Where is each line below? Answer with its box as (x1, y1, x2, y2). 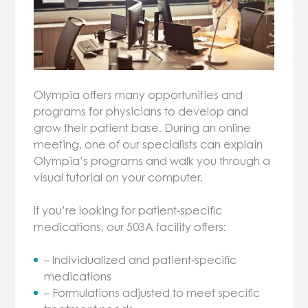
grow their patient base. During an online (34, 120, 252, 135)
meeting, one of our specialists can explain (34, 137, 263, 151)
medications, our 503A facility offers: (34, 219, 227, 234)
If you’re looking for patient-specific (34, 203, 223, 217)
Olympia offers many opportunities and (34, 87, 243, 102)
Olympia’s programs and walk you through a (34, 153, 271, 168)
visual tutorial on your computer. (34, 170, 203, 184)
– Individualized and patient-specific (44, 252, 237, 267)
